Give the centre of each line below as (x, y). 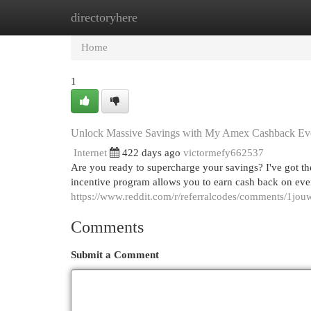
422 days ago (151, 153)
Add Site (254, 17)
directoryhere (104, 17)
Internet (90, 153)
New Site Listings (177, 17)
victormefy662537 (224, 153)
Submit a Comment (115, 255)
